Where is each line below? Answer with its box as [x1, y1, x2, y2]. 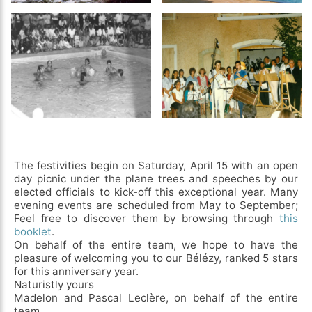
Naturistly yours [14, 277, 97, 291]
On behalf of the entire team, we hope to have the [14, 237, 298, 251]
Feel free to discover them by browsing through [14, 211, 279, 225]
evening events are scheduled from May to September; [14, 198, 298, 212]
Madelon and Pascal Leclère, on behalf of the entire [14, 290, 298, 304]
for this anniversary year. [14, 264, 139, 278]
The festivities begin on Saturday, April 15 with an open [14, 158, 298, 172]
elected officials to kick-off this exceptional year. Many [14, 185, 298, 198]
